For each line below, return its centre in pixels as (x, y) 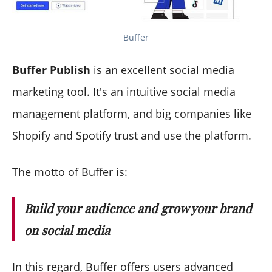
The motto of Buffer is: (70, 172)
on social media (67, 230)
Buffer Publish (51, 70)
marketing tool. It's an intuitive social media (124, 92)
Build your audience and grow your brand (138, 208)
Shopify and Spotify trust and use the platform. (132, 136)
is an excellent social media (162, 70)
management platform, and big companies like (132, 114)
